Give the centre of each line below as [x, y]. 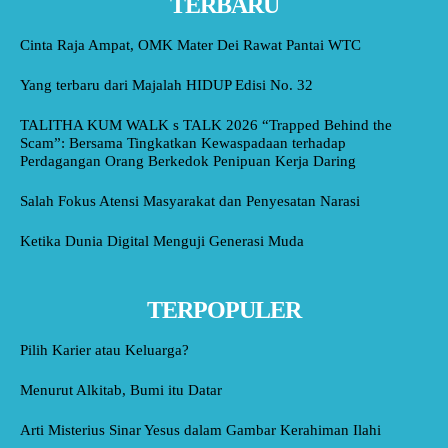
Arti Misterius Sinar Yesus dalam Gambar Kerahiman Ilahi [200, 430]
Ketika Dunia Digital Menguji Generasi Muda [162, 241]
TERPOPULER [224, 310]
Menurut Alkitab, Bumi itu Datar [121, 390]
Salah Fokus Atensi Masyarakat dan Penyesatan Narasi [190, 201]
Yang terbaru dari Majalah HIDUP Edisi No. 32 [166, 85]
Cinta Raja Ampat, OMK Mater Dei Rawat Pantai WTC [190, 45]
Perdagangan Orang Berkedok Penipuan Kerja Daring [188, 161]
